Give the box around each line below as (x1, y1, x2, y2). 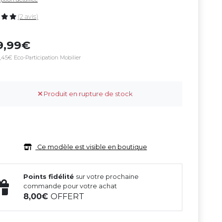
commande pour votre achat (23, 182, 117, 190)
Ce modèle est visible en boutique (35, 143, 147, 151)
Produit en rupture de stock (42, 90, 132, 98)
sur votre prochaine (76, 173, 139, 180)
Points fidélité (23, 173, 76, 180)
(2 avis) (18, 13, 38, 20)
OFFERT (51, 192, 85, 201)
